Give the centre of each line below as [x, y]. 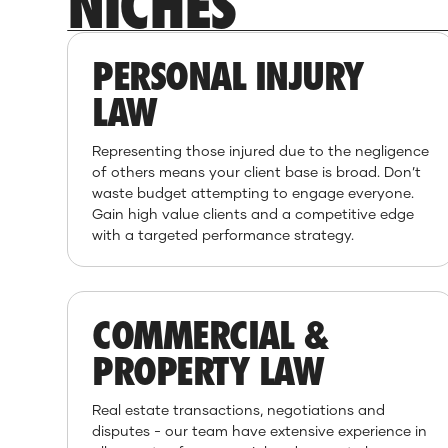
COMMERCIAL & [210, 335]
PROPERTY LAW [208, 371]
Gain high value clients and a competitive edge [253, 213]
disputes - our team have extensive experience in [260, 430]
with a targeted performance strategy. [223, 234]
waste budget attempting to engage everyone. [253, 192]
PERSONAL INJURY [228, 76]
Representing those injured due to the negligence [261, 150]
